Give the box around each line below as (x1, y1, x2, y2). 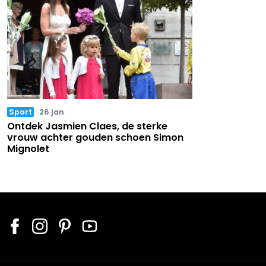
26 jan (39, 106, 65, 117)
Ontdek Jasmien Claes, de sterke (7, 119, 167, 133)
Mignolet (7, 141, 49, 156)
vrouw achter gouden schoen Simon (7, 130, 183, 144)
